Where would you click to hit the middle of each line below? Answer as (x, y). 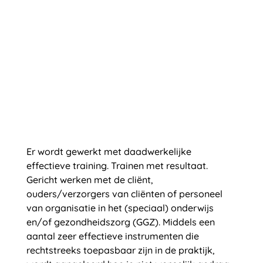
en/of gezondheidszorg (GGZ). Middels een (120, 222)
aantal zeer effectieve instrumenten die (112, 236)
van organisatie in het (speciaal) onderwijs (120, 208)
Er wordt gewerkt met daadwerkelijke (109, 151)
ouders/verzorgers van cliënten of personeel (124, 194)
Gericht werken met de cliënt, (90, 180)
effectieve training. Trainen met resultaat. (117, 166)
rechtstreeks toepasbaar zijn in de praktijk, (120, 250)
